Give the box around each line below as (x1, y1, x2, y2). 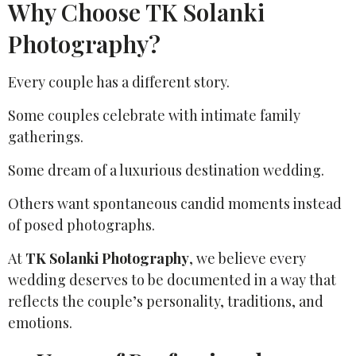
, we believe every (189, 248, 306, 268)
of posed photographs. (8, 215, 155, 234)
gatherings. (8, 126, 83, 146)
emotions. (8, 312, 72, 332)
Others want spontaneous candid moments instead (8, 193, 342, 213)
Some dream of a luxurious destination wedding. (8, 160, 324, 180)
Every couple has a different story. (8, 72, 230, 91)
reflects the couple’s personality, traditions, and (8, 291, 323, 311)
